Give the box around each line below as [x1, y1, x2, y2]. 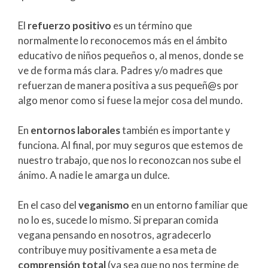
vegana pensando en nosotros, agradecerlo [18, 229, 211, 242]
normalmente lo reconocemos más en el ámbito [18, 34, 227, 47]
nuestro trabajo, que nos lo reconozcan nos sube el [18, 154, 241, 167]
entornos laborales [31, 124, 120, 137]
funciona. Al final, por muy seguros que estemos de [18, 139, 243, 152]
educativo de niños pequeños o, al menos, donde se [18, 49, 243, 62]
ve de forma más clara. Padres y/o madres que [18, 64, 223, 77]
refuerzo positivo [28, 19, 111, 32]
